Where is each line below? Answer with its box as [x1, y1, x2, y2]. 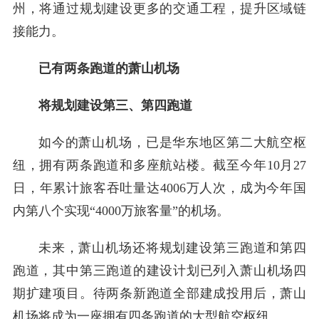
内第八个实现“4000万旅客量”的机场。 [12, 204, 229, 218]
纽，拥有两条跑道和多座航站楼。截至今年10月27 [12, 158, 307, 172]
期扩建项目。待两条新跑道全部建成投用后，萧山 [12, 286, 307, 300]
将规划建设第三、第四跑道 [38, 98, 192, 113]
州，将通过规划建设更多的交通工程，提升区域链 [12, 1, 307, 16]
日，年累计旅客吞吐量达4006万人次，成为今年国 [12, 181, 307, 195]
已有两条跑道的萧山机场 [38, 61, 179, 75]
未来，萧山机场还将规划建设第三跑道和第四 [38, 241, 307, 255]
